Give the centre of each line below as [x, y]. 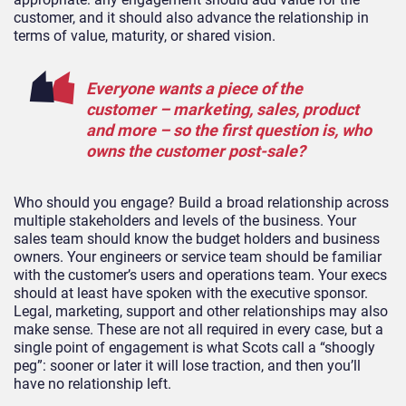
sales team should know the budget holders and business [197, 239]
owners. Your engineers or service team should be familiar [198, 257]
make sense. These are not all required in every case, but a [198, 330]
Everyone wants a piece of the [194, 89]
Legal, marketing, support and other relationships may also [201, 312]
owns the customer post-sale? [196, 151]
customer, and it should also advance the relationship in [191, 18]
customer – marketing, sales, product [222, 110]
